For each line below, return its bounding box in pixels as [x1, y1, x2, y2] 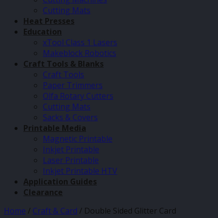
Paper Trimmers [43, 80, 103, 91]
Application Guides [23, 176, 97, 187]
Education [23, 26, 62, 37]
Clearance [23, 187, 63, 198]
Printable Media [23, 123, 86, 133]
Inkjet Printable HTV [43, 165, 117, 176]
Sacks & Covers [43, 112, 98, 123]
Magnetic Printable [43, 133, 112, 144]
